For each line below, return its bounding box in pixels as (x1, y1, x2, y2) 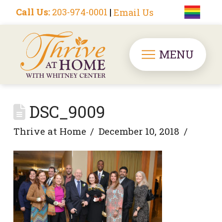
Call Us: (16, 5, 50, 18)
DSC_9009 (25, 101, 105, 122)
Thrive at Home (13, 124, 86, 137)
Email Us (113, 6, 154, 19)
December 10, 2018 (98, 124, 179, 137)
